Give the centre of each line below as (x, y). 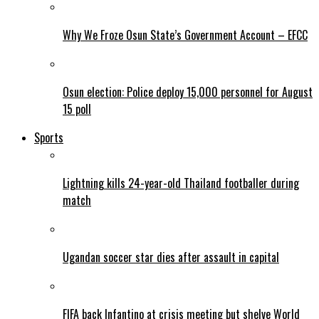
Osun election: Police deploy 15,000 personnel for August (188, 92)
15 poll (77, 109)
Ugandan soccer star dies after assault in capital (171, 257)
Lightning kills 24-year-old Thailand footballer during (181, 183)
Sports (49, 138)
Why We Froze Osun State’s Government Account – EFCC (185, 35)
